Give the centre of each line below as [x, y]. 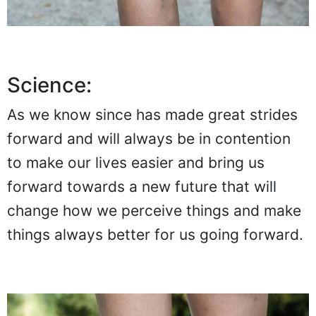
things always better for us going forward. [155, 235]
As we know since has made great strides [152, 115]
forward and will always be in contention [149, 139]
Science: [49, 85]
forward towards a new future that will [142, 187]
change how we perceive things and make [154, 211]
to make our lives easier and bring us [136, 163]
